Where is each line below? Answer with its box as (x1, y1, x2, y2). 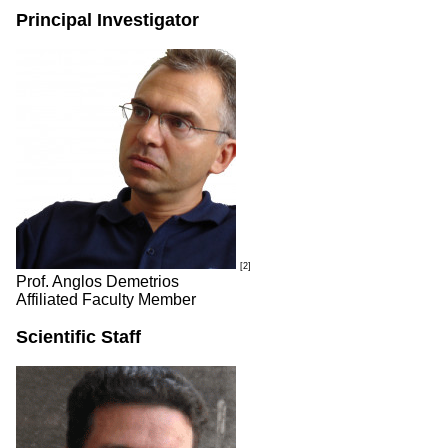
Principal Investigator (16, 10, 199, 30)
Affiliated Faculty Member (16, 291, 196, 308)
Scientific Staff (16, 327, 141, 347)
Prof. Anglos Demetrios (16, 273, 179, 290)
